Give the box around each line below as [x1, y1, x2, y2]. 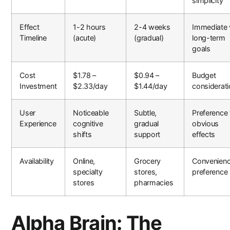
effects [192, 130, 216, 139]
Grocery [134, 157, 161, 166]
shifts [73, 130, 92, 139]
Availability [20, 157, 54, 166]
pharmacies [134, 178, 174, 187]
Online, [73, 157, 95, 166]
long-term [192, 33, 225, 43]
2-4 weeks [134, 23, 170, 32]
